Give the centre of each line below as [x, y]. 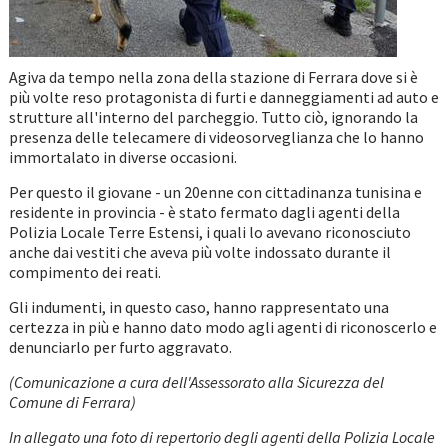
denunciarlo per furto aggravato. [121, 347]
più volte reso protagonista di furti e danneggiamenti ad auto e [223, 97]
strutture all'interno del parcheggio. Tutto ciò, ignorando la [213, 117]
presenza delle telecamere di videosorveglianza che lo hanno [216, 137]
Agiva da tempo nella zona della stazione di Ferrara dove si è [213, 77]
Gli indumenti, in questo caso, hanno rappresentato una [198, 307]
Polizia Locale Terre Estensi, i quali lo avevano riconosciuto [209, 232]
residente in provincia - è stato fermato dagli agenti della [204, 212]
